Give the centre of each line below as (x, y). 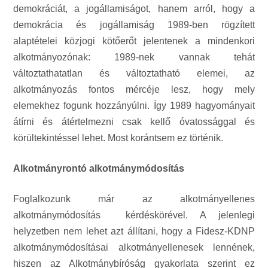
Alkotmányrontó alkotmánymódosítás (99, 168)
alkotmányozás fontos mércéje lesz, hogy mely (134, 89)
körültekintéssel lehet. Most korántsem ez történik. (118, 138)
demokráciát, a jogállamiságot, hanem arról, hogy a (134, 9)
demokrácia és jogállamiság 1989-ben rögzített (134, 25)
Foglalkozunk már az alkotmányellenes (134, 199)
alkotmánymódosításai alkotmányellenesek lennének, (134, 247)
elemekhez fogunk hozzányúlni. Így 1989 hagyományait (134, 106)
